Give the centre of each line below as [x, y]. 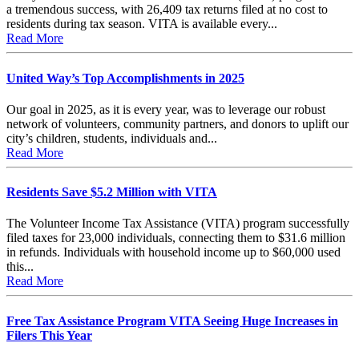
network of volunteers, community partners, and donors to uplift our [177, 123]
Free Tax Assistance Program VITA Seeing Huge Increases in [172, 321]
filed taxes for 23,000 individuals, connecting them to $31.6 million [176, 238]
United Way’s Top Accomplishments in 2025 [125, 78]
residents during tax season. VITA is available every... [142, 24]
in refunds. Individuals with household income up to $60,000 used [173, 252]
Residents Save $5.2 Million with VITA [112, 192]
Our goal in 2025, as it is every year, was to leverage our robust [166, 109]
